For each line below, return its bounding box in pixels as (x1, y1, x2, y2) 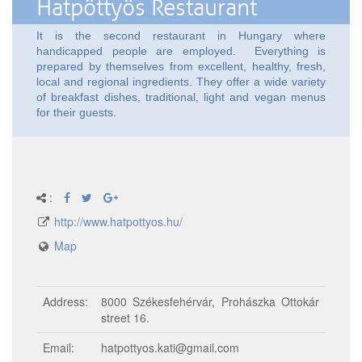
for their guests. (36, 106, 116, 120)
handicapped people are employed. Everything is (36, 44, 326, 58)
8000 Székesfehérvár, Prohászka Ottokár (101, 293, 319, 310)
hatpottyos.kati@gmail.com (101, 339, 239, 356)
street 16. (101, 309, 149, 326)
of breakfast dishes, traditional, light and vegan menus (36, 90, 326, 104)
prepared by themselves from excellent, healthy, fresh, (36, 60, 326, 74)
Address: (43, 293, 88, 310)
